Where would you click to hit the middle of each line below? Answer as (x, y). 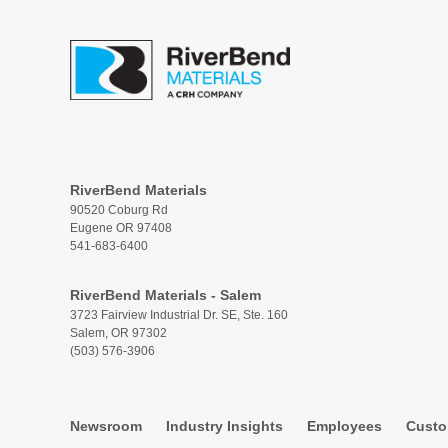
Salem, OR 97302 (118, 333)
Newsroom (105, 426)
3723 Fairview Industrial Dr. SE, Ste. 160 (178, 315)
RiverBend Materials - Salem (165, 295)
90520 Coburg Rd (118, 210)
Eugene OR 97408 (120, 228)
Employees (344, 426)
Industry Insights (224, 426)
